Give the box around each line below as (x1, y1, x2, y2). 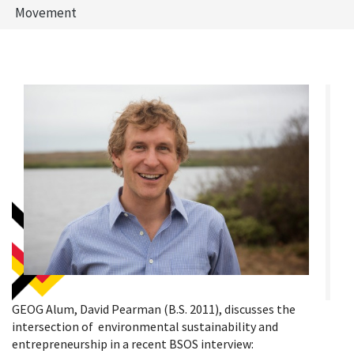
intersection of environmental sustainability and (12, 318, 278, 334)
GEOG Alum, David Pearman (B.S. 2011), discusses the (12, 300, 296, 317)
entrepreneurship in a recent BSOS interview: (12, 335, 254, 352)
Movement (15, 4, 77, 21)
